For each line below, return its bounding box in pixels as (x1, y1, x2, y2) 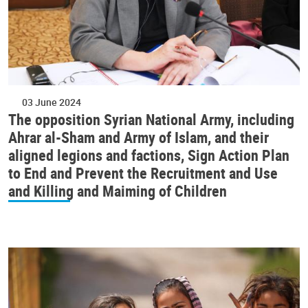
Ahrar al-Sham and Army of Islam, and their (8, 127, 269, 147)
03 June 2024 (22, 96, 81, 109)
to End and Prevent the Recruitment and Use (8, 163, 278, 183)
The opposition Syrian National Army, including (8, 109, 294, 129)
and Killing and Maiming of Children (8, 181, 227, 201)
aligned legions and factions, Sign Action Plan (8, 145, 289, 165)
